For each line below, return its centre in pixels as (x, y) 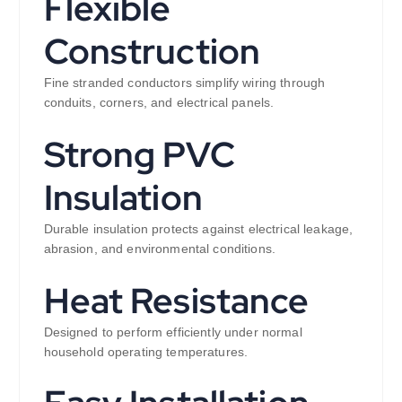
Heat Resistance (176, 300)
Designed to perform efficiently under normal (173, 332)
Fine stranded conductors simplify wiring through (184, 82)
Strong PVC (139, 154)
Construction (152, 51)
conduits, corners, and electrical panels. (159, 102)
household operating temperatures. (146, 351)
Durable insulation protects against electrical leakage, (198, 228)
